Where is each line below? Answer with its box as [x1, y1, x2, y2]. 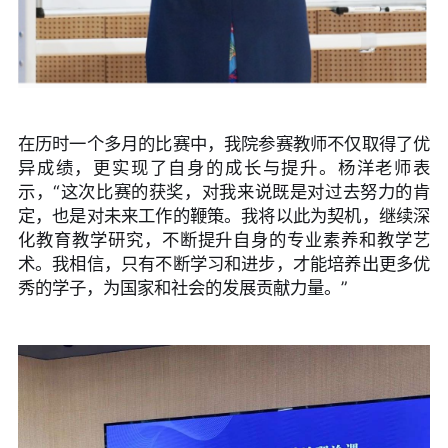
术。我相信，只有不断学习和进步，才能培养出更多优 [17, 253, 431, 275]
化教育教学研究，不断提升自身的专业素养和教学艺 [17, 229, 431, 251]
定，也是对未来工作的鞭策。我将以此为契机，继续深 [17, 205, 431, 227]
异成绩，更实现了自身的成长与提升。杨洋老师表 [17, 157, 431, 179]
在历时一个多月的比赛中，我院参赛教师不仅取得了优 [17, 133, 431, 155]
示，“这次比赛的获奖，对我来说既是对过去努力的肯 [17, 181, 431, 203]
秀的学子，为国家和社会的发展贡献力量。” [17, 277, 348, 299]
